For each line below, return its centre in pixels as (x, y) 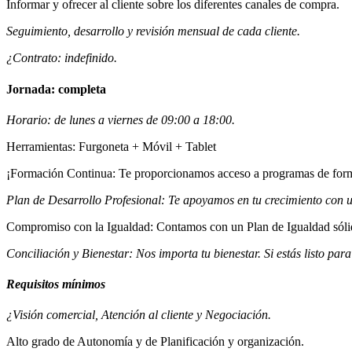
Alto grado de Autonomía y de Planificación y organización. (155, 342)
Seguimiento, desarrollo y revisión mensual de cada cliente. (153, 31)
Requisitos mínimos (56, 284)
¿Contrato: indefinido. (62, 58)
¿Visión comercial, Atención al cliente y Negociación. (139, 315)
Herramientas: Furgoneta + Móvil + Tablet (111, 146)
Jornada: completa (56, 89)
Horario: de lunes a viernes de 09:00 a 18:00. (121, 119)
